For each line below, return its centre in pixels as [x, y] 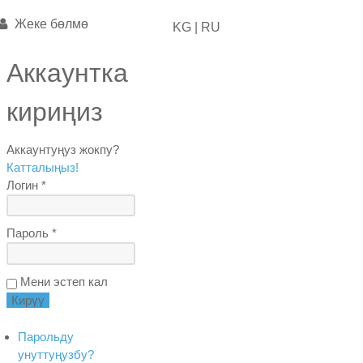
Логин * [27, 185]
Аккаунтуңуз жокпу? [63, 149]
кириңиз [55, 112]
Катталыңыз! [43, 167]
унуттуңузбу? [56, 354]
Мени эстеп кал [63, 281]
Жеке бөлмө [50, 24]
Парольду [46, 336]
